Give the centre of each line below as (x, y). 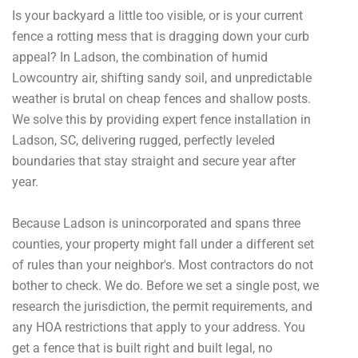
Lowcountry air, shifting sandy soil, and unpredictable (162, 78)
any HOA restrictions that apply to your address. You (159, 327)
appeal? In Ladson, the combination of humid (140, 57)
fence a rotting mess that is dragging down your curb (161, 36)
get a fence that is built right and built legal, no (142, 348)
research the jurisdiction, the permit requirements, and (162, 306)
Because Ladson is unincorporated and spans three (156, 223)
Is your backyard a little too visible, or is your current (157, 15)
